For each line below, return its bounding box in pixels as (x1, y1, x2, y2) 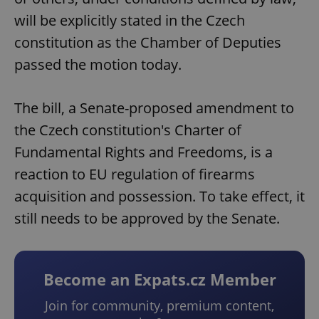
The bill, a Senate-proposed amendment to (14, 98, 294, 118)
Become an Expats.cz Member (43, 268, 276, 291)
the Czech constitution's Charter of (14, 120, 241, 140)
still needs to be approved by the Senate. (14, 209, 280, 229)
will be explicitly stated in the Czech (14, 11, 245, 31)
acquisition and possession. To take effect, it (14, 187, 305, 206)
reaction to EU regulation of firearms (14, 164, 255, 184)
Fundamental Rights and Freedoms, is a (14, 142, 273, 162)
